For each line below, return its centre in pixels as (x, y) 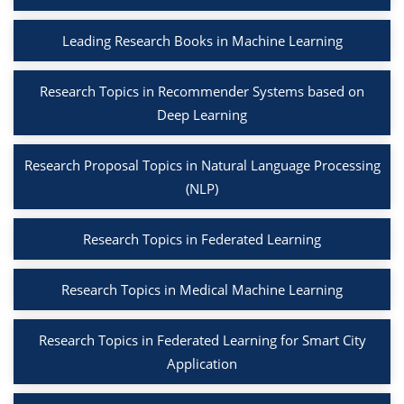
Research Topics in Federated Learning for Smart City (202, 340)
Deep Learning (202, 115)
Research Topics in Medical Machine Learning (202, 290)
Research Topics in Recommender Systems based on (202, 92)
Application (202, 364)
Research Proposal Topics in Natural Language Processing (202, 165)
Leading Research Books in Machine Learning (202, 41)
